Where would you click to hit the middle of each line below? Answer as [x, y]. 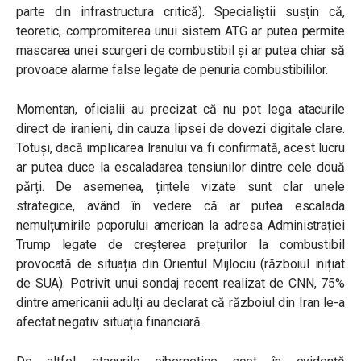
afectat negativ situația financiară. [110, 322]
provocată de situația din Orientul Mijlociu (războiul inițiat [180, 264]
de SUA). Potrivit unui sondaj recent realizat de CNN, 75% [180, 283]
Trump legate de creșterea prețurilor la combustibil [180, 245]
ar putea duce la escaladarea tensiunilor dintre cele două [180, 167]
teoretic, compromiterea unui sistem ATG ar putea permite [180, 31]
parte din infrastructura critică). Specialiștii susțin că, [180, 12]
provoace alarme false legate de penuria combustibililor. [172, 70]
